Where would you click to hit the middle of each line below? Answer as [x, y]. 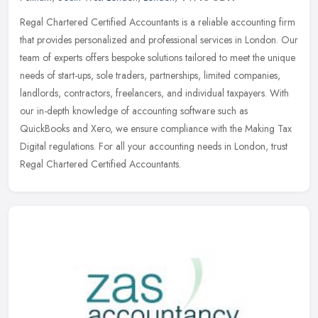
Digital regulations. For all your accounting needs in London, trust [154, 147]
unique [281, 58]
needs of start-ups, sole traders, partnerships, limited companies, [150, 76]
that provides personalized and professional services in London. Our [159, 40]
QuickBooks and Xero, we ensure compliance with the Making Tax [156, 129]
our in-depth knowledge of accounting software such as [134, 111]
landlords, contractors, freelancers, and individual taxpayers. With [154, 93]
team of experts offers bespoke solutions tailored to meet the [142, 58]
